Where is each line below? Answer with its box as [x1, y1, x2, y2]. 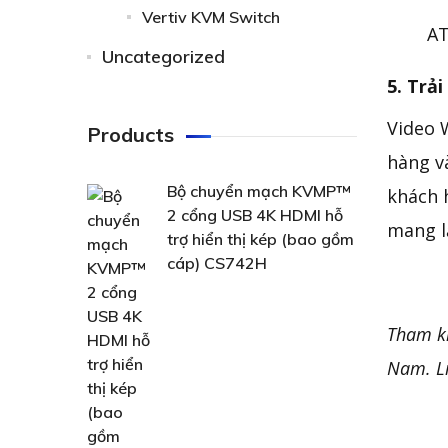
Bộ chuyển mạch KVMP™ [167, 181, 351, 201]
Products [87, 122, 174, 147]
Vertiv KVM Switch [142, 7, 280, 27]
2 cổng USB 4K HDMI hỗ [167, 205, 343, 225]
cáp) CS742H [167, 253, 267, 273]
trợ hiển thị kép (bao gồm [167, 229, 354, 249]
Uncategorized [102, 45, 225, 68]
